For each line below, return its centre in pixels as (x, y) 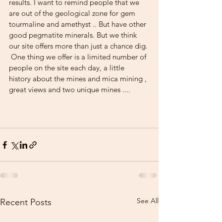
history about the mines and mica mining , (79, 79)
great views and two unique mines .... (70, 89)
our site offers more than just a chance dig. (78, 46)
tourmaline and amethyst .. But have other (79, 24)
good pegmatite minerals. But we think (74, 35)
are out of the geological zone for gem (73, 13)
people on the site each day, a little (68, 68)
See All (148, 201)
